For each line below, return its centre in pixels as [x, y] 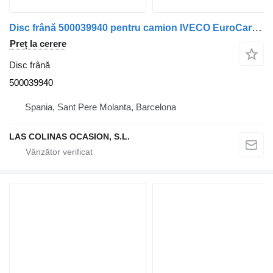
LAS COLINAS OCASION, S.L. [69, 136]
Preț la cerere [38, 43]
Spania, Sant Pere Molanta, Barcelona [101, 107]
